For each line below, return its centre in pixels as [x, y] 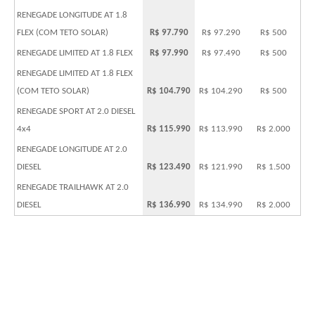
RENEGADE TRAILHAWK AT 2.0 [73, 188]
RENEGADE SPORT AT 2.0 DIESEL [76, 112]
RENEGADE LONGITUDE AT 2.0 [72, 150]
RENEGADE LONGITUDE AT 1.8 [72, 15]
